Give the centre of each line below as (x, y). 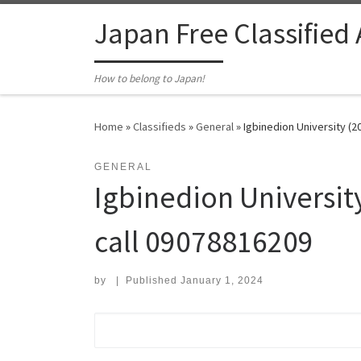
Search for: (134, 323)
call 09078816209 (204, 242)
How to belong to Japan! (149, 79)
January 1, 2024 (222, 281)
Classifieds (160, 127)
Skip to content (61, 23)
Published (153, 281)
